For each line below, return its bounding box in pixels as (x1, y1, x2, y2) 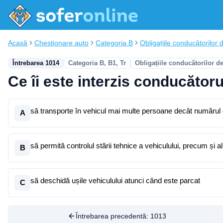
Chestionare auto (34, 39, 89, 47)
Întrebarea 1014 (12, 59, 59, 67)
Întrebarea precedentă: (75, 212, 150, 220)
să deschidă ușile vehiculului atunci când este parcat (30, 176, 200, 185)
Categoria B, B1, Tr (68, 59, 126, 67)
